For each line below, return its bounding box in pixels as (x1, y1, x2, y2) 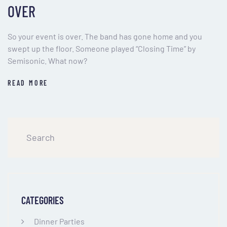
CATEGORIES (21, 194, 64, 206)
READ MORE (8, 78, 49, 87)
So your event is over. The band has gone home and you (8, 31, 202, 41)
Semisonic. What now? (8, 55, 87, 65)
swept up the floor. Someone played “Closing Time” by (8, 43, 196, 53)
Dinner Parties (34, 216, 85, 226)
